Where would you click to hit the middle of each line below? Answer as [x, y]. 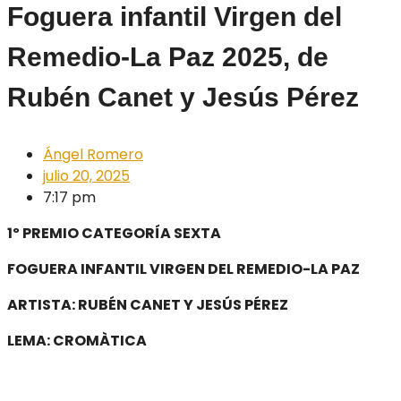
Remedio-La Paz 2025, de [168, 57]
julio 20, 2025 [86, 176]
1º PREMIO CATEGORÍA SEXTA [114, 233]
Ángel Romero [93, 154]
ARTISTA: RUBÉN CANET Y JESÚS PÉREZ [148, 305]
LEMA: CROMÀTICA [77, 341]
